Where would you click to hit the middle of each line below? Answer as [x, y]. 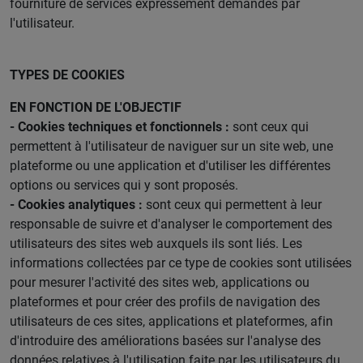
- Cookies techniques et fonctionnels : [120, 126]
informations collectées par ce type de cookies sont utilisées [181, 263]
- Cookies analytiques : [76, 204]
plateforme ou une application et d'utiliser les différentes [170, 165]
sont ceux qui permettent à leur [232, 204]
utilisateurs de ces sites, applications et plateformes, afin [171, 321]
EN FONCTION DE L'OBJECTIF [96, 107]
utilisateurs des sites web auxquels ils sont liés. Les [156, 243]
